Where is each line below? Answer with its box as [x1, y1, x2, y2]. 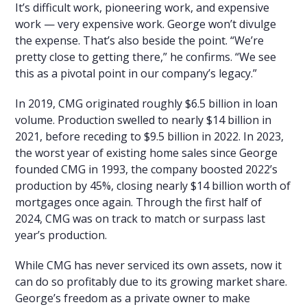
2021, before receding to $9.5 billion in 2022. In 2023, [15, 129, 284, 145]
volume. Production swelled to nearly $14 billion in [15, 112, 272, 128]
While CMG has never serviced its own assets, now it [15, 258, 282, 273]
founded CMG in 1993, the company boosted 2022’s [15, 162, 278, 177]
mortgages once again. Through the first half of [15, 195, 262, 210]
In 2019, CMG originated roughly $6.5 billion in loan [15, 96, 278, 112]
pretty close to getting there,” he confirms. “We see [15, 49, 277, 65]
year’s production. [15, 228, 108, 243]
